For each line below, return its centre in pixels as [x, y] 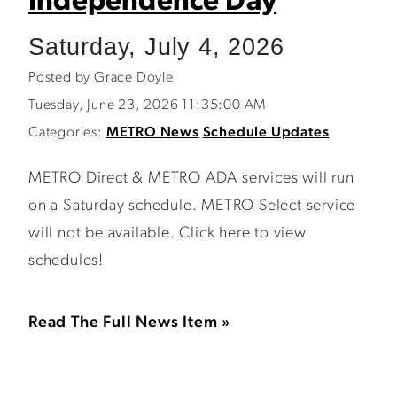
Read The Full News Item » [130, 323]
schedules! [66, 261]
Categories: [66, 133]
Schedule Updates [266, 133]
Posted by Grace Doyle [101, 78]
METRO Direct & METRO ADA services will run [191, 179]
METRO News [152, 133]
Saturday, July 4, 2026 [156, 47]
